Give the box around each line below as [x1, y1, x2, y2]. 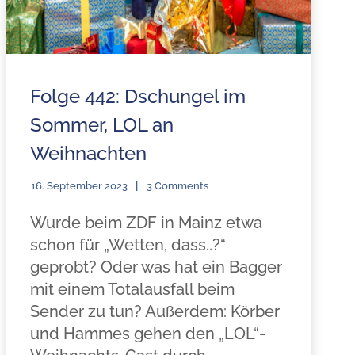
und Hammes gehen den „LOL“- [29, 324, 265, 343]
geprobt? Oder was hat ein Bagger [29, 258, 282, 277]
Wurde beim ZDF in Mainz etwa [29, 213, 262, 232]
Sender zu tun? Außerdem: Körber [29, 302, 280, 321]
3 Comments [146, 180, 208, 192]
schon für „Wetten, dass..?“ [29, 235, 226, 254]
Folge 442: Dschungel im [29, 85, 246, 108]
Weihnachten [29, 142, 147, 165]
